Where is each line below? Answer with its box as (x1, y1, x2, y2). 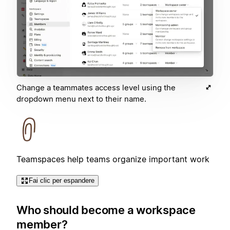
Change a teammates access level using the (16, 82, 176, 92)
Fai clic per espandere (29, 176, 94, 184)
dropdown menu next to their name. (16, 93, 146, 104)
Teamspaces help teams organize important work (16, 154, 209, 164)
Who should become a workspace (16, 203, 196, 217)
